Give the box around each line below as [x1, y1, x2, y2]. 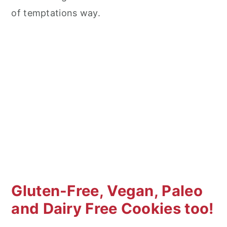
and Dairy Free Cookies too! [11, 199, 214, 217]
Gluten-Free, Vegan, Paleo [11, 181, 203, 200]
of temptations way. [11, 7, 101, 18]
